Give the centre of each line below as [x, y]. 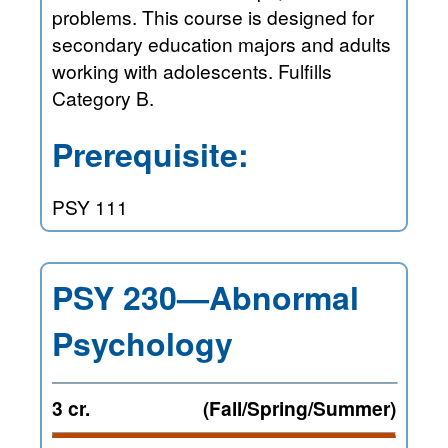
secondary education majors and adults [100, 44]
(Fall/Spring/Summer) [299, 407]
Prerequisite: [150, 153]
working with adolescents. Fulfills [192, 71]
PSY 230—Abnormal [205, 296]
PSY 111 [90, 206]
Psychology [142, 342]
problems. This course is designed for [213, 17]
